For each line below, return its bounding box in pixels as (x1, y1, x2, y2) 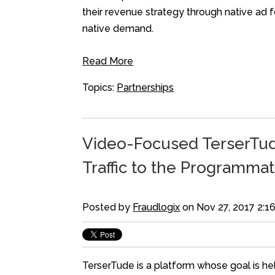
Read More (82, 55, 134, 67)
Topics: (82, 81, 117, 93)
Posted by (82, 201, 133, 214)
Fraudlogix (133, 201, 180, 214)
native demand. (82, 22, 154, 34)
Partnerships (117, 81, 174, 93)
